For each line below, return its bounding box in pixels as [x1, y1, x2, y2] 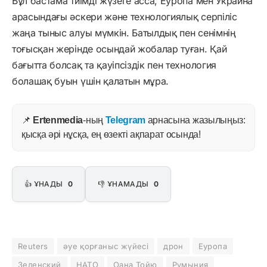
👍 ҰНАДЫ [24, 179, 65, 188]
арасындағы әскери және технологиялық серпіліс [12, 10, 237, 23]
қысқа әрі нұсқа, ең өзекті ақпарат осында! [21, 129, 201, 139]
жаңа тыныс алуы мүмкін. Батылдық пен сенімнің [12, 26, 236, 39]
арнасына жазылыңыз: [145, 114, 246, 125]
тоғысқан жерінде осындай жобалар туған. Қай [12, 42, 227, 55]
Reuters [18, 241, 48, 251]
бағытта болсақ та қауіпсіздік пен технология [12, 58, 216, 71]
